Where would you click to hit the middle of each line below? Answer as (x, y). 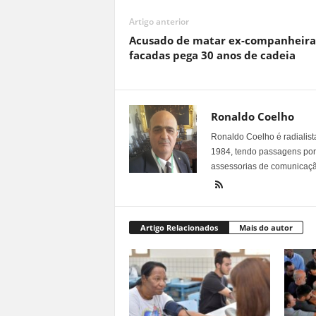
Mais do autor (266, 227)
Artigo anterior (159, 21)
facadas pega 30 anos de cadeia (212, 55)
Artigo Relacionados (179, 227)
